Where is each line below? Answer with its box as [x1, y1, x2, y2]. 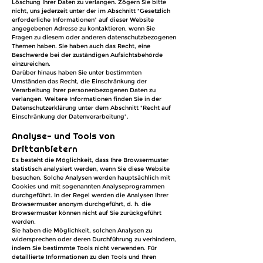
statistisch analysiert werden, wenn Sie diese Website [12, 165, 170, 173]
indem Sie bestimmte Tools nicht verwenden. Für [12, 244, 157, 252]
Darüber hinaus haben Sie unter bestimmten [12, 69, 141, 76]
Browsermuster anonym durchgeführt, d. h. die [12, 200, 151, 208]
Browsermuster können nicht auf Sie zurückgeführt [12, 209, 161, 217]
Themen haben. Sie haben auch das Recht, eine [12, 42, 150, 50]
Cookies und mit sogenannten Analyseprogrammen [12, 183, 164, 190]
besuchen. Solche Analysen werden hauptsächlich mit [12, 174, 170, 181]
